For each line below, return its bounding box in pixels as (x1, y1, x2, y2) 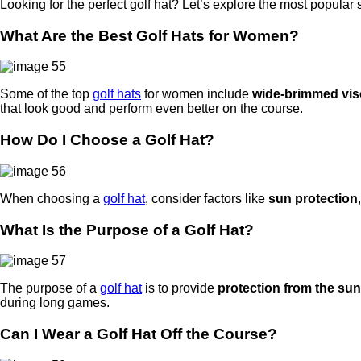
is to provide (142, 281, 218, 296)
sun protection (268, 191, 358, 205)
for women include (141, 87, 252, 102)
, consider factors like (145, 191, 268, 205)
